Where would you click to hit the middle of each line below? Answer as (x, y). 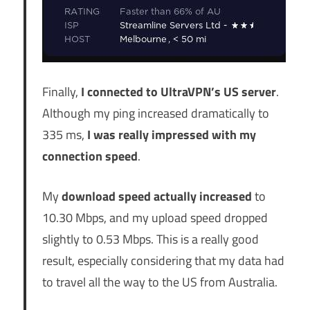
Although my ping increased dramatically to (155, 113)
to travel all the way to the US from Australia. (159, 282)
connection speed (90, 156)
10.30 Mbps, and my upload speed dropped (155, 218)
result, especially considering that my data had (163, 261)
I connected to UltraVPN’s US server (178, 92)
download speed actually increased (156, 197)
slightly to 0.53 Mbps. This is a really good (150, 239)
